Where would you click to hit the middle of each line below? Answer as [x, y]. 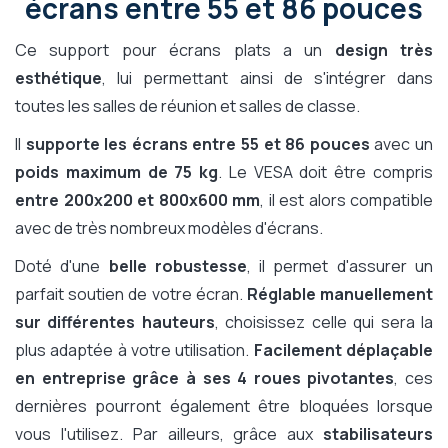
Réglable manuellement [340, 294]
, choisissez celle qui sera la [324, 322]
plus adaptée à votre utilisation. [134, 350]
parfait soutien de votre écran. [131, 294]
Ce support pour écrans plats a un [175, 50]
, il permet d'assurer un [340, 266]
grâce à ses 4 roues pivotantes [263, 378]
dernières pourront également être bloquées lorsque [224, 406]
